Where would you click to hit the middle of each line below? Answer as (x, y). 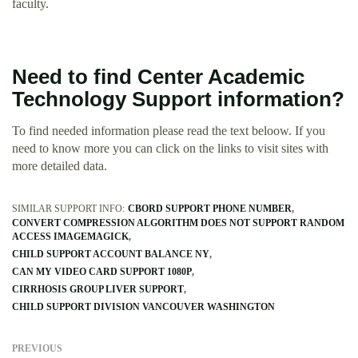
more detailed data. (60, 166)
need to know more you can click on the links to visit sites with (170, 149)
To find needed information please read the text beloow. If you (169, 131)
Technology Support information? (178, 99)
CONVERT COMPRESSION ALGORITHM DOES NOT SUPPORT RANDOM (178, 223)
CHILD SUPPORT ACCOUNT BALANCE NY (111, 255)
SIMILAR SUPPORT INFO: (68, 209)
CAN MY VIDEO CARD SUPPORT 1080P (102, 272)
